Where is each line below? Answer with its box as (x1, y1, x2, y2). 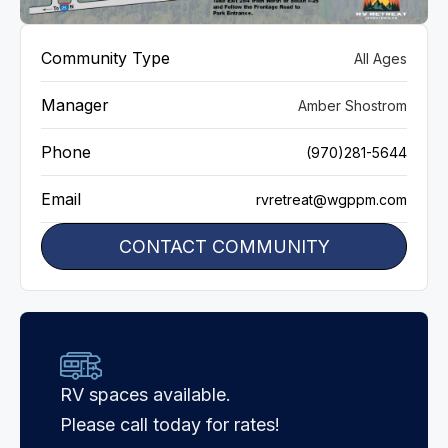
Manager (41, 94, 109, 115)
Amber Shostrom (298, 96, 407, 114)
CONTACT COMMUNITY (118, 235, 330, 257)
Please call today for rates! (60, 413, 280, 435)
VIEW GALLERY (165, 36, 283, 57)
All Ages (354, 49, 407, 67)
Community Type (41, 47, 170, 68)
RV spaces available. (60, 383, 231, 405)
